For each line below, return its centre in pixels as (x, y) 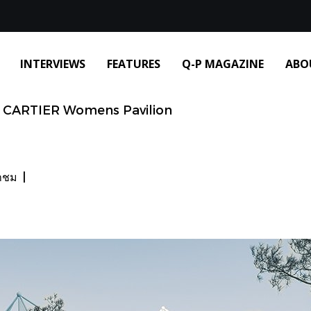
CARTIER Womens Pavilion (87, 109)
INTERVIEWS (53, 64)
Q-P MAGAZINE (223, 64)
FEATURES (134, 64)
